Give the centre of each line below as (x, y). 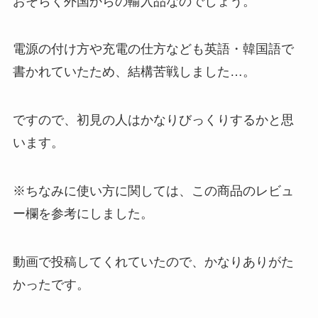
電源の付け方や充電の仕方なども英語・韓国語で (153, 49)
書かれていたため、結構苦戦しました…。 (134, 72)
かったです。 (51, 284)
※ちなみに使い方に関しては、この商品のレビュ (153, 191)
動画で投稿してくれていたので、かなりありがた (153, 262)
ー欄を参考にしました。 (83, 214)
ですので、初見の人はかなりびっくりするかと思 (153, 120)
